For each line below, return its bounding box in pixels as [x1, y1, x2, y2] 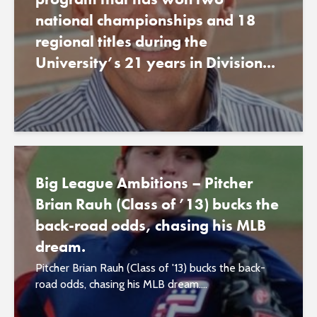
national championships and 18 [35, 10, 255, 30]
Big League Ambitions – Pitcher [35, 173, 253, 193]
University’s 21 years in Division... [35, 52, 275, 73]
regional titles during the [35, 31, 207, 52]
